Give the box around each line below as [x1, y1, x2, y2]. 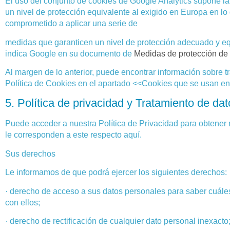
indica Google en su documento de [5, 49, 132, 58]
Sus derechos [5, 149, 55, 158]
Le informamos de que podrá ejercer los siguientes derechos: [5, 168, 227, 177]
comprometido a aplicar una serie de [5, 19, 138, 28]
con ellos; [5, 198, 40, 207]
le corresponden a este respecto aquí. [5, 130, 142, 140]
